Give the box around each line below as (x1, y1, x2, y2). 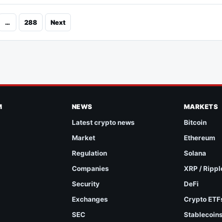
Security (71, 180, 100, 188)
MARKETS (183, 103, 219, 111)
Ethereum (183, 134, 215, 142)
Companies (71, 165, 109, 173)
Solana (183, 149, 206, 158)
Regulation (71, 149, 107, 158)
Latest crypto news (71, 118, 135, 127)
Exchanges (71, 195, 108, 204)
